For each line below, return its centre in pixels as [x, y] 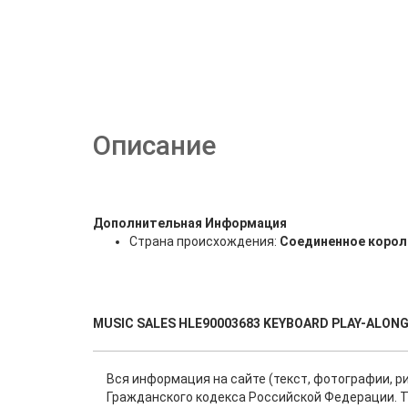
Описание [154, 145]
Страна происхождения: [204, 241]
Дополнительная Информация [190, 223]
